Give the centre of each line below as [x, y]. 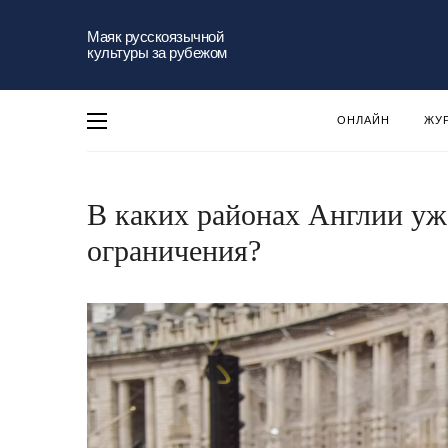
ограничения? [174, 250]
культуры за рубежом [157, 52]
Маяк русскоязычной [155, 36]
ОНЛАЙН [363, 120]
